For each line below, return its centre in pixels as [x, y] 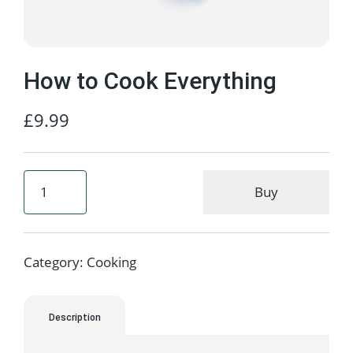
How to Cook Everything [150, 81]
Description [74, 318]
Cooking [111, 262]
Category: [55, 262]
